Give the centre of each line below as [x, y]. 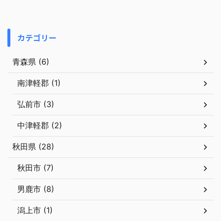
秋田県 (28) [33, 147]
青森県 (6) [31, 62]
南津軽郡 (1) [39, 83]
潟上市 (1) [35, 210]
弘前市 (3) [36, 104]
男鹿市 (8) [36, 189]
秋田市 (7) [36, 168]
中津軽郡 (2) [40, 126]
